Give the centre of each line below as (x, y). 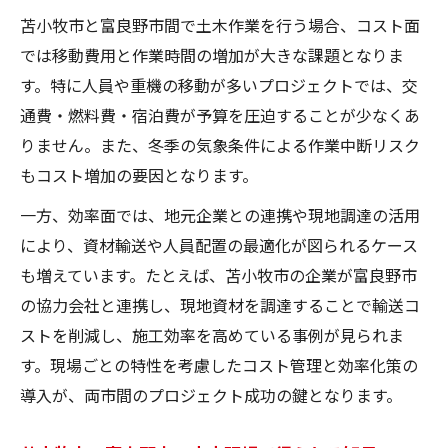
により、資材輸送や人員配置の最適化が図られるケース (219, 244)
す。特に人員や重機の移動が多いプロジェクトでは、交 (219, 84)
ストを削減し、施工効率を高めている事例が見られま (212, 334)
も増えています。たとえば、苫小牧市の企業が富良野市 (218, 274)
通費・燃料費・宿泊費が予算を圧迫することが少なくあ (220, 114)
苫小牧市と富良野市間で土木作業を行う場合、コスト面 (220, 24)
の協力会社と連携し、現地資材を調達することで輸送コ (220, 304)
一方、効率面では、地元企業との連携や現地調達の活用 (220, 214)
